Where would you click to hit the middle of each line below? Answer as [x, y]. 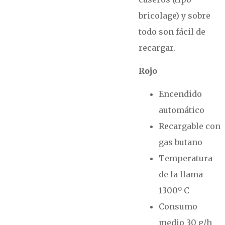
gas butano [181, 142]
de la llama [181, 174]
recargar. [157, 48]
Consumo [178, 206]
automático [182, 110]
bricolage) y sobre [175, 16]
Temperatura [186, 158]
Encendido [181, 94]
